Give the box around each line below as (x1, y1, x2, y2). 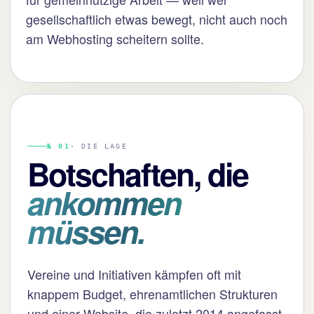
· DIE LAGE (69, 142, 128, 150)
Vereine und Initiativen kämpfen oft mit (27, 265, 241, 283)
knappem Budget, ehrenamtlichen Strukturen (27, 285, 278, 303)
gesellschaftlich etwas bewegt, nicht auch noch (26, 10, 287, 28)
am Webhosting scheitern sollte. (26, 29, 204, 48)
